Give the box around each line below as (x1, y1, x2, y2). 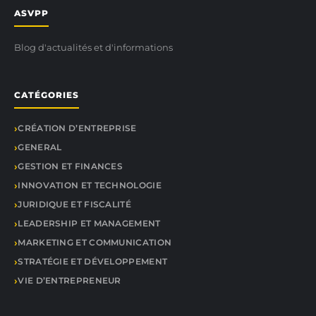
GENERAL (18, 142, 62, 152)
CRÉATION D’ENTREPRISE (18, 123, 137, 133)
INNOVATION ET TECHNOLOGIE (18, 180, 162, 190)
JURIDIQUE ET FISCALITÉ (18, 199, 131, 209)
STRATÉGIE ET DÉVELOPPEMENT (18, 256, 168, 267)
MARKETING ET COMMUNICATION (18, 237, 172, 248)
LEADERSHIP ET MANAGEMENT (18, 218, 161, 229)
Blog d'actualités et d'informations (14, 42, 173, 53)
